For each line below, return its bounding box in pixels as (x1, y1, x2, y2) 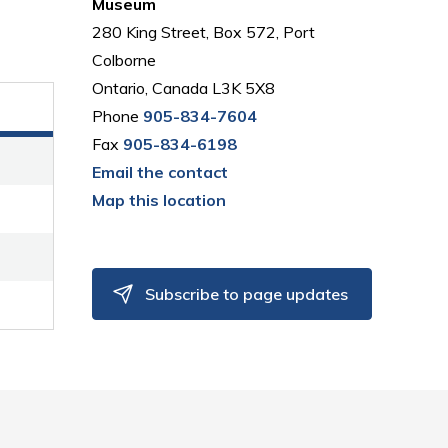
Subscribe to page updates (145, 284, 349, 304)
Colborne (92, 50, 157, 70)
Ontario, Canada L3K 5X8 (92, 78, 276, 98)
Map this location (92, 190, 227, 210)
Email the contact (92, 162, 229, 182)
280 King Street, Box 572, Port (92, 22, 316, 42)
